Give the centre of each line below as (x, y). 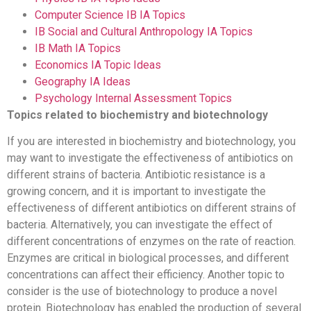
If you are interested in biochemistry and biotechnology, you (151, 142)
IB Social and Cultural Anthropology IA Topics (144, 31)
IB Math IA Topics (78, 48)
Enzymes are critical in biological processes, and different (148, 258)
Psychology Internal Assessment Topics (133, 98)
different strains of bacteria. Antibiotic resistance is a (136, 175)
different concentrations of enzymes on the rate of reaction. (151, 242)
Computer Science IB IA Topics (110, 15)
